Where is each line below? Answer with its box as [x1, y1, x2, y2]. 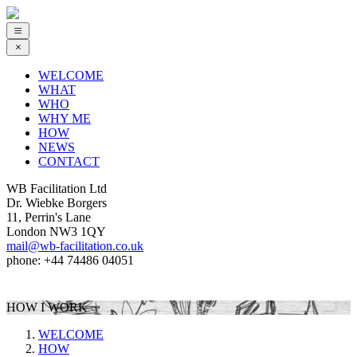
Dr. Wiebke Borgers [6, 196, 107, 210]
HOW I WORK [6, 300, 88, 314]
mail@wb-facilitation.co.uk [6, 239, 143, 253]
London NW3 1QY [6, 225, 106, 238]
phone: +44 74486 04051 [6, 253, 134, 267]
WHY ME [38, 112, 91, 125]
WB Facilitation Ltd [6, 182, 107, 195]
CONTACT [38, 155, 100, 168]
